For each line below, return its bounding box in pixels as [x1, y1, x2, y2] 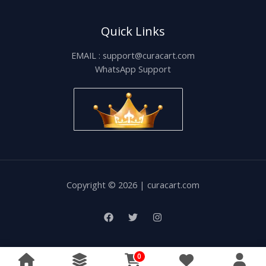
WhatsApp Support [95, 62, 171, 75]
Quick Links [101, 23, 165, 39]
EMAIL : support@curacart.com [71, 49, 195, 61]
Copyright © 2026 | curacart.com [66, 178, 199, 191]
